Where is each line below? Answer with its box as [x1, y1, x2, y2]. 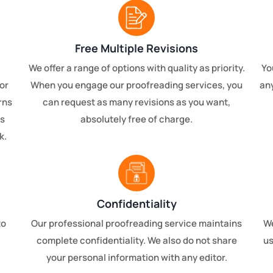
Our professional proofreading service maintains [31, 217, 242, 230]
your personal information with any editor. [46, 251, 227, 264]
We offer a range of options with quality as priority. [28, 62, 245, 75]
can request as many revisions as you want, [43, 96, 230, 109]
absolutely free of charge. [80, 113, 193, 126]
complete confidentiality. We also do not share [36, 234, 237, 247]
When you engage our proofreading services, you [30, 79, 243, 92]
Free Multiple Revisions [75, 41, 198, 56]
